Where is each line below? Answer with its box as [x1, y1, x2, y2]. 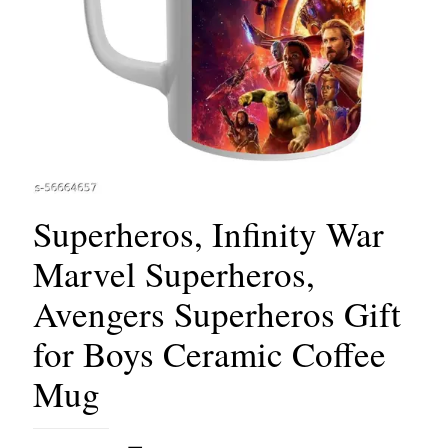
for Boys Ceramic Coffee [33, 330, 386, 378]
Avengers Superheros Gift [33, 290, 401, 338]
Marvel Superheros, [33, 250, 315, 298]
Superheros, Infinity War [33, 210, 384, 258]
